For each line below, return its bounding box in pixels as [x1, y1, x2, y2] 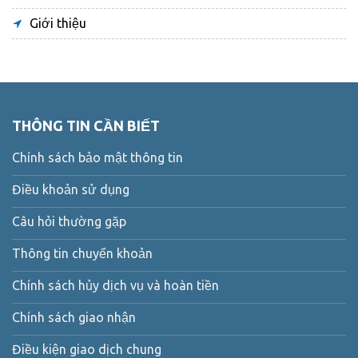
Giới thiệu [30, 15, 86, 30]
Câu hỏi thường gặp [12, 213, 126, 229]
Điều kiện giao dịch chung [12, 341, 161, 356]
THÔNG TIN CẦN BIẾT [12, 117, 160, 133]
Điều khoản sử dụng [12, 181, 129, 197]
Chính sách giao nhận [12, 309, 136, 324]
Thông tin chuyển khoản [12, 245, 153, 261]
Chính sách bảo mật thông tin [12, 149, 183, 165]
